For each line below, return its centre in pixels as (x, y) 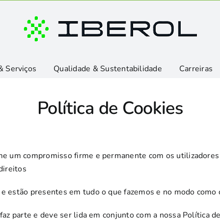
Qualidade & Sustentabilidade (108, 69)
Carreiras (196, 69)
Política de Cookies (110, 108)
